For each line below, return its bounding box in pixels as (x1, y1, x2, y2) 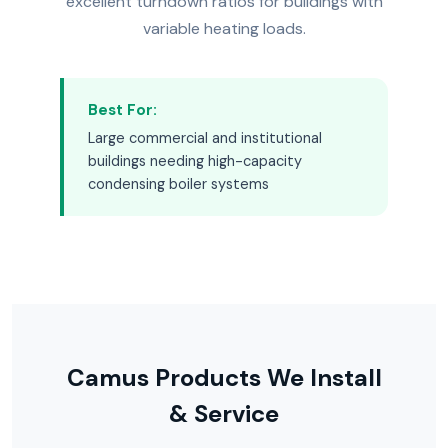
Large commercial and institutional (88, 129, 322, 147)
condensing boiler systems (88, 175, 269, 193)
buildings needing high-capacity (88, 152, 302, 170)
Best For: (88, 100, 157, 120)
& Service (169, 398, 279, 429)
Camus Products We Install (66, 362, 382, 393)
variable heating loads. (142, 18, 306, 39)
